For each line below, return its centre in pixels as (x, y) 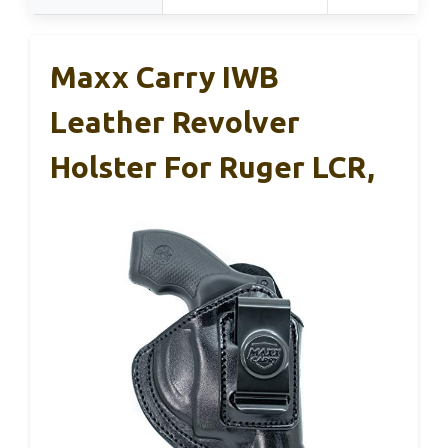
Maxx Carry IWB (164, 77)
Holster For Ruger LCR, (212, 167)
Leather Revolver (175, 122)
